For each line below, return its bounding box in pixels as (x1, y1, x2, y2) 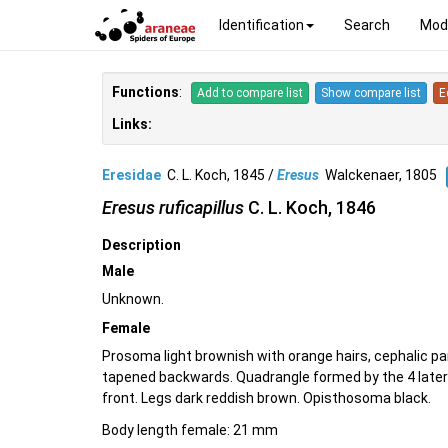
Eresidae (102, 167, 161, 184)
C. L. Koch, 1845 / (161, 167, 277, 184)
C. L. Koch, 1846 (244, 197, 376, 219)
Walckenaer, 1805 (319, 167, 446, 184)
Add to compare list (197, 86, 303, 101)
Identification (219, 16, 304, 33)
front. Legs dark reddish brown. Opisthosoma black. (102, 390, 431, 407)
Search (344, 16, 390, 33)
